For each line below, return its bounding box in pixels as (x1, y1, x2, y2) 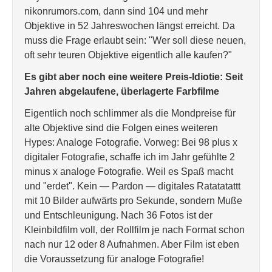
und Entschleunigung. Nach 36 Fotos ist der (24, 210, 212, 220)
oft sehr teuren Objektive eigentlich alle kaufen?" (24, 50, 232, 60)
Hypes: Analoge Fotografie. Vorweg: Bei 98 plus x (24, 137, 237, 148)
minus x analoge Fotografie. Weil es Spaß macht (24, 166, 233, 177)
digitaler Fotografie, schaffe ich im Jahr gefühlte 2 (24, 152, 235, 162)
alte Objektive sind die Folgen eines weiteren (24, 123, 218, 133)
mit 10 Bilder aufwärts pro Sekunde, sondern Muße (24, 195, 242, 206)
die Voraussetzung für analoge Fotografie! (24, 254, 204, 264)
